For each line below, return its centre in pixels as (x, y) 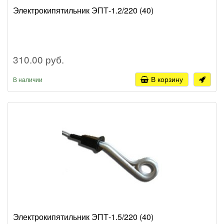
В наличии (28, 79)
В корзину (167, 79)
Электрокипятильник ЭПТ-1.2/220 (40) (83, 10)
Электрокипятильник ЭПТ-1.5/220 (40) (83, 217)
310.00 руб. (38, 59)
